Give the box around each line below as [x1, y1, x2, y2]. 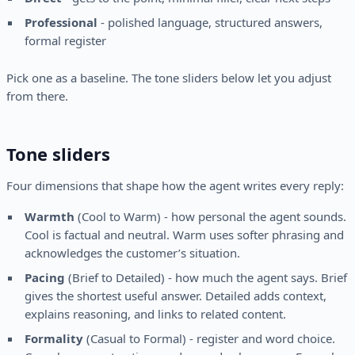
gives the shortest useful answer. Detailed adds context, [24, 288, 326, 304]
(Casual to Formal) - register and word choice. [82, 330, 335, 347]
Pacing [24, 269, 65, 286]
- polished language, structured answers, [97, 14, 323, 31]
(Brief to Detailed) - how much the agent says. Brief [64, 269, 347, 286]
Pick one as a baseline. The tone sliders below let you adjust [6, 70, 331, 86]
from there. [6, 88, 68, 105]
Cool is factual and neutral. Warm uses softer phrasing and [24, 227, 344, 243]
